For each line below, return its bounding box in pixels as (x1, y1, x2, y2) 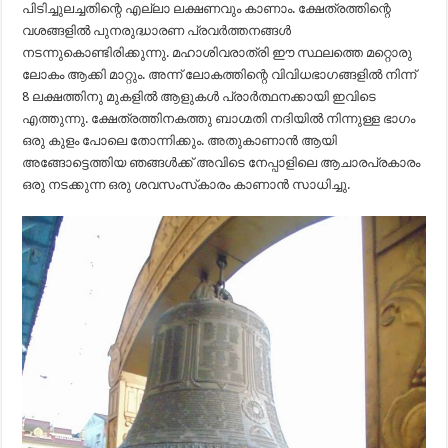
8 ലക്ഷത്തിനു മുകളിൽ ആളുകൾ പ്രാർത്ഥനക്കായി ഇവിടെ (22, 89, 377, 105)
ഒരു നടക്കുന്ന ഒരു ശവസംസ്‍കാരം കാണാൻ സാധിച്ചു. (22, 177, 351, 193)
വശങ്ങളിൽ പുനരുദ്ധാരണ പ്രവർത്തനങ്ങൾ (22, 23, 292, 39)
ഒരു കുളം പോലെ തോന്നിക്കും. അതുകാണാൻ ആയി (22, 133, 338, 149)
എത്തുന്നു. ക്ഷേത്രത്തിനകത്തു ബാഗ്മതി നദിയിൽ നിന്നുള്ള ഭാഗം (22, 111, 416, 127)
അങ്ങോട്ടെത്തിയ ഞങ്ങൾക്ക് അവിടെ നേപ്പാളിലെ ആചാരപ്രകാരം (22, 155, 421, 171)
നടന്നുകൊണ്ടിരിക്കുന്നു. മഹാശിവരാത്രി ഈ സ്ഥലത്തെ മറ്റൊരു (22, 45, 413, 61)
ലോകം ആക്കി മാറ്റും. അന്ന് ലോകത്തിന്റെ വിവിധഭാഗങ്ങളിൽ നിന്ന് (22, 67, 417, 83)
